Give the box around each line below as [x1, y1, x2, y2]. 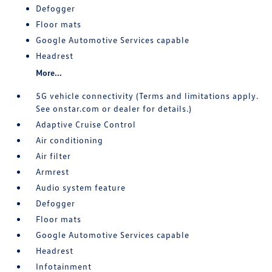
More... [36, 67, 63, 78]
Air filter [36, 150, 72, 161]
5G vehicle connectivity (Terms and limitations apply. [36, 90, 259, 101]
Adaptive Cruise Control [36, 118, 137, 129]
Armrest [36, 166, 70, 177]
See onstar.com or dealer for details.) [36, 103, 192, 114]
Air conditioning [36, 134, 104, 145]
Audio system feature [36, 182, 126, 192]
